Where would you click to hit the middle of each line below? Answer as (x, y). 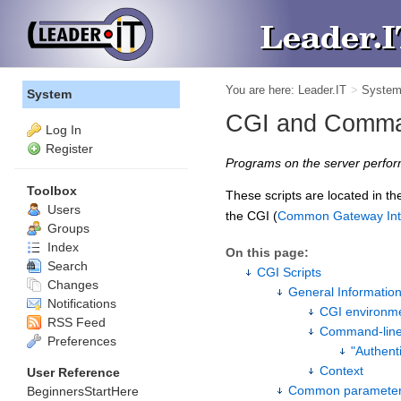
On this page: (267, 252)
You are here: (262, 90)
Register (69, 149)
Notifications (80, 303)
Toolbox (52, 190)
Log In (64, 130)
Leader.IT (322, 90)
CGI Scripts (289, 272)
